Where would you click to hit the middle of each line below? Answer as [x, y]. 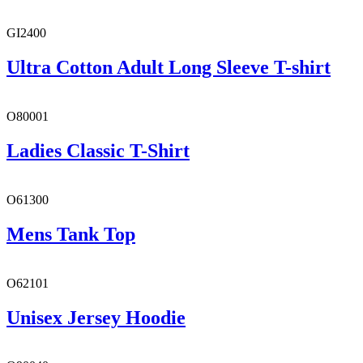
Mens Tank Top [71, 234]
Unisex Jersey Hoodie [96, 317]
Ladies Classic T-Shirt [98, 150]
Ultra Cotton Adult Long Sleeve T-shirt [169, 68]
